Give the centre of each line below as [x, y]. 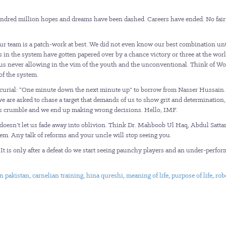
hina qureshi [105, 175]
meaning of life [147, 175]
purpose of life [192, 175]
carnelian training [58, 175]
